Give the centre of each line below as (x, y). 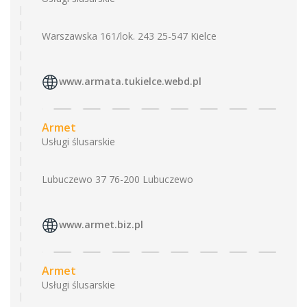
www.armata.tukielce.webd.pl (130, 82)
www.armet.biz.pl (101, 225)
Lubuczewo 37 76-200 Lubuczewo (118, 179)
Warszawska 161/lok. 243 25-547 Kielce (129, 36)
